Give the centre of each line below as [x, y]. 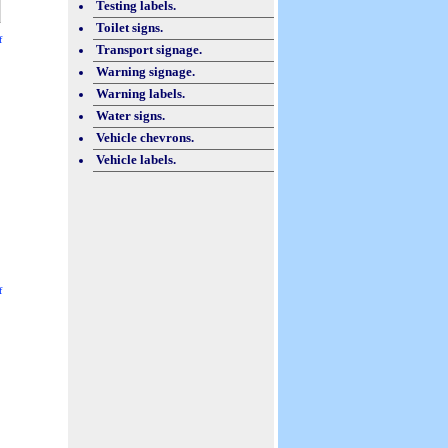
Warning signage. [145, 71]
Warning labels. [140, 93]
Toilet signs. [129, 27]
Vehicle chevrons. [145, 137]
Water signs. [130, 115]
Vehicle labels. [136, 159]
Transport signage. [149, 49]
